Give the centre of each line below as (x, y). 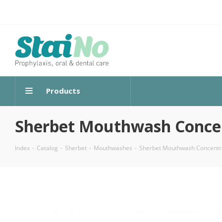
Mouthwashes (113, 148)
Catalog (47, 148)
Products (63, 91)
